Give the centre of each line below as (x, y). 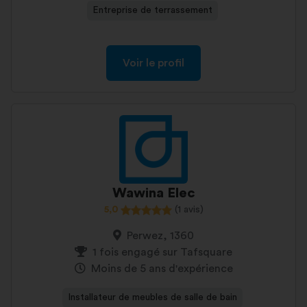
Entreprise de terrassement (152, 10)
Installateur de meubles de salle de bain (152, 297)
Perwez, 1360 (160, 236)
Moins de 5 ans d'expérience (162, 269)
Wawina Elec (153, 193)
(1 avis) (189, 210)
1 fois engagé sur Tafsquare (162, 252)
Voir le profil (153, 63)
